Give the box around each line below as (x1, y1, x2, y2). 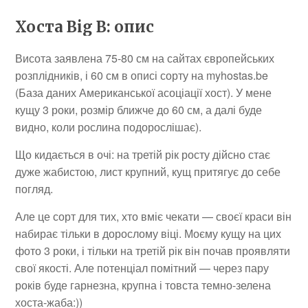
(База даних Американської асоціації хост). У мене (15, 85, 272, 101)
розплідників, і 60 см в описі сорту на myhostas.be (15, 67, 269, 84)
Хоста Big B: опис (15, 17, 155, 37)
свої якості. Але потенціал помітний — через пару (15, 260, 269, 276)
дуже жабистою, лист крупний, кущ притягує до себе (15, 164, 281, 180)
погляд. (15, 181, 54, 197)
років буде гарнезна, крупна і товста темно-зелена (15, 277, 272, 294)
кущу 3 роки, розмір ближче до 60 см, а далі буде (15, 102, 263, 118)
